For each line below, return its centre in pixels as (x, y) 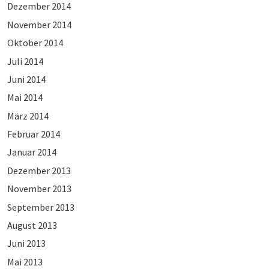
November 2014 (39, 24)
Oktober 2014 (35, 43)
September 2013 (41, 207)
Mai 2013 (25, 261)
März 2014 (28, 116)
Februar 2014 (33, 134)
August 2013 (32, 225)
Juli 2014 (25, 61)
